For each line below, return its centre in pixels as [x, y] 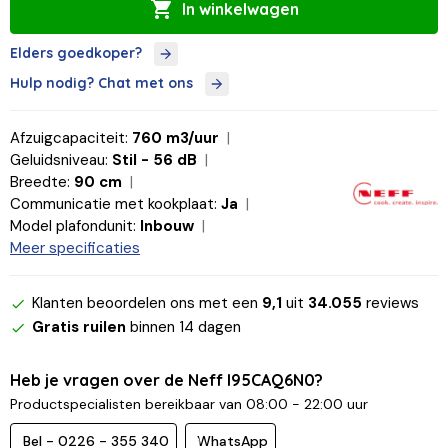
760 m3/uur [175, 138]
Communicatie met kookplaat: [113, 204]
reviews [390, 303]
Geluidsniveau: [59, 160]
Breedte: [40, 182]
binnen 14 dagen [183, 327]
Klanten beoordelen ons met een [147, 303]
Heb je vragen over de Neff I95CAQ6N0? [166, 380]
